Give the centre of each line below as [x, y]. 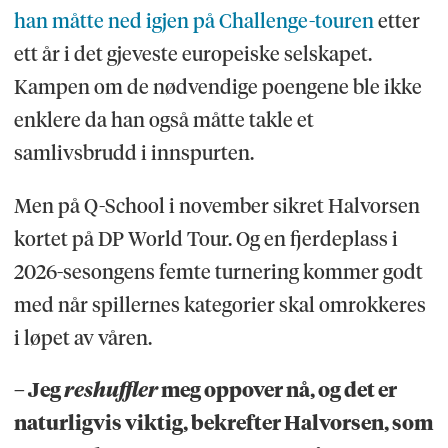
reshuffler [110, 390]
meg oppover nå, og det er [277, 390]
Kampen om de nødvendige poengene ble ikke [217, 86]
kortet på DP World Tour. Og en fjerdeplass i [205, 238]
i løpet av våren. [82, 337]
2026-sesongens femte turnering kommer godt [218, 271]
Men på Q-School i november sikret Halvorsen [216, 205]
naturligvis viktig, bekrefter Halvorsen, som [223, 423]
